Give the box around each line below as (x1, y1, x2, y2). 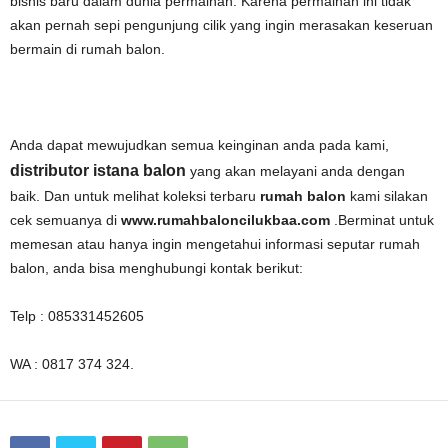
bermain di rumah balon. (10, 41, 165, 57)
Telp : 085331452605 (10, 308, 144, 324)
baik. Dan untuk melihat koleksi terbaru (10, 188, 260, 204)
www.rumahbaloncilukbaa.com (121, 212, 330, 228)
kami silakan (346, 188, 428, 204)
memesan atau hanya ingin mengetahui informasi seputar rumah (10, 236, 420, 252)
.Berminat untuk (330, 212, 434, 228)
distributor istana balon (10, 162, 186, 179)
